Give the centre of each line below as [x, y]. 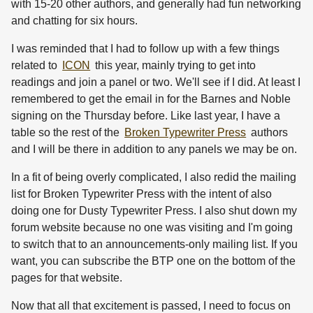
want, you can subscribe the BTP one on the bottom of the [153, 261]
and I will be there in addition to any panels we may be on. [154, 150]
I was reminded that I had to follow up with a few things [145, 49]
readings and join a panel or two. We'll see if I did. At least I [156, 82]
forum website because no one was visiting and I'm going [152, 228]
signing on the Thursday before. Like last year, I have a [146, 116]
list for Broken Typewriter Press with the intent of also [141, 194]
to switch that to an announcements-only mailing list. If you [154, 245]
